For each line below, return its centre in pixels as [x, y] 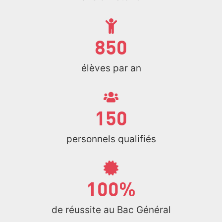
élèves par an [111, 68]
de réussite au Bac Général [111, 210]
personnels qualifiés [111, 139]
